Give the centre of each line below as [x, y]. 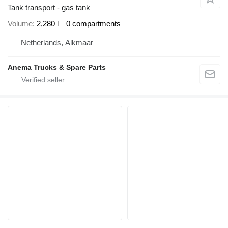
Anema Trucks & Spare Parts [57, 67]
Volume [20, 23]
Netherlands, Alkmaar [57, 43]
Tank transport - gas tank [49, 8]
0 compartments [93, 23]
